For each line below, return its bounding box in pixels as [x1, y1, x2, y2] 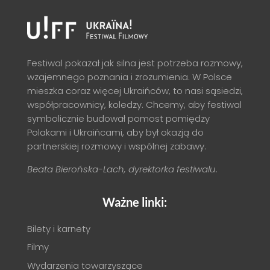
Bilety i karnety [27, 222, 90, 235]
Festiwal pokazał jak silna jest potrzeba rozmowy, [27, 56, 243, 69]
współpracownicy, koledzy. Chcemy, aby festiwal [27, 98, 242, 111]
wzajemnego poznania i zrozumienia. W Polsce [27, 70, 232, 83]
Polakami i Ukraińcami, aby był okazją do [27, 125, 204, 139]
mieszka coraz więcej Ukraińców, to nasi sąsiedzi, [27, 84, 243, 97]
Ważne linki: [102, 194, 168, 209]
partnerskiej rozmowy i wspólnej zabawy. [27, 139, 206, 152]
